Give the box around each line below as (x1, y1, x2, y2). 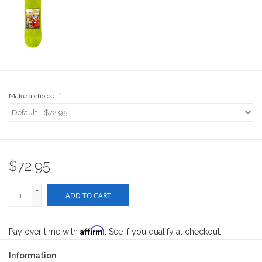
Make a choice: (9, 92, 58, 100)
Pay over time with (9, 227, 80, 236)
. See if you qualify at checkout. (105, 227, 222, 236)
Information (9, 251, 56, 260)
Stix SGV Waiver (9, 19, 69, 29)
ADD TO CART (65, 191, 111, 201)
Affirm (80, 225, 105, 235)
